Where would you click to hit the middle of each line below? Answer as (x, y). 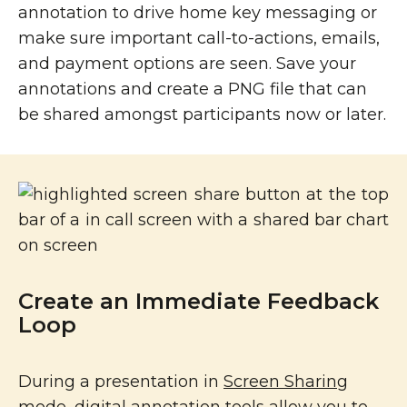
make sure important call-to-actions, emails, (199, 38)
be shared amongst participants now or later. (202, 114)
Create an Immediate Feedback (199, 301)
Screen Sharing (286, 382)
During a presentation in (121, 382)
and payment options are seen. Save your (187, 64)
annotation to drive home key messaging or (198, 13)
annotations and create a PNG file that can (193, 89)
